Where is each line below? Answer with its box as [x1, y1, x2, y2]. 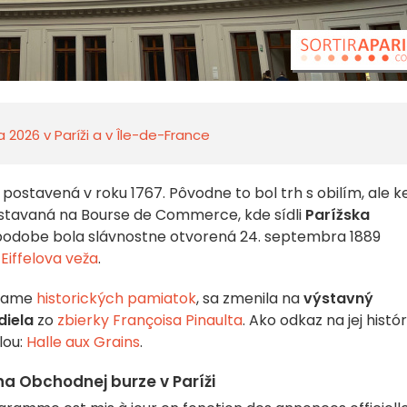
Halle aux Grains [26, 332, 140, 352]
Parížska [302, 204, 370, 225]
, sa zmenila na [196, 288, 303, 309]
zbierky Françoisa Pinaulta [57, 310, 243, 331]
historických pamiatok [36, 288, 196, 309]
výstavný [303, 288, 373, 309]
